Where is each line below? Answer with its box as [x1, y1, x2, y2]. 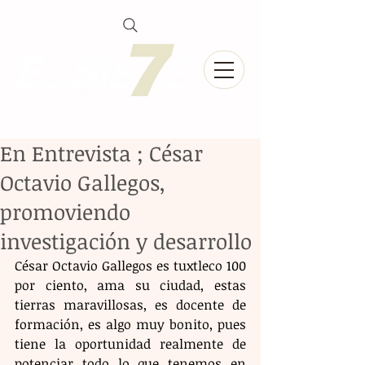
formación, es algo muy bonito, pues [15, 315, 246, 333]
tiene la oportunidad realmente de [15, 335, 246, 353]
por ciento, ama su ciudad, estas [15, 276, 246, 294]
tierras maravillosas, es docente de [15, 296, 246, 314]
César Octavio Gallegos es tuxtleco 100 [15, 257, 246, 275]
